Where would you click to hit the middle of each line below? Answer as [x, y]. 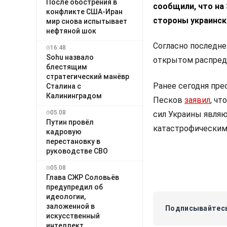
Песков [169, 100]
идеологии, [66, 196]
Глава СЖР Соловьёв [83, 177]
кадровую [64, 131]
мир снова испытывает [87, 21]
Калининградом [74, 96]
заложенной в [70, 206]
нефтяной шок [71, 31]
